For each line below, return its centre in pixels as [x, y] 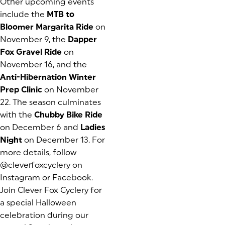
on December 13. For [64, 140]
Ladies [93, 128]
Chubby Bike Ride [68, 115]
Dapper [82, 40]
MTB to [61, 15]
